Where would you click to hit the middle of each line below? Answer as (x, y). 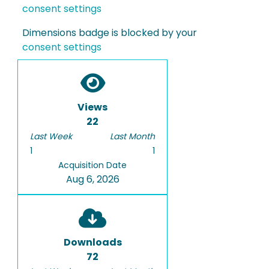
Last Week (51, 137)
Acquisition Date (92, 165)
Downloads (92, 243)
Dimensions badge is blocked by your (110, 33)
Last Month (132, 137)
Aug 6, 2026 (92, 180)
